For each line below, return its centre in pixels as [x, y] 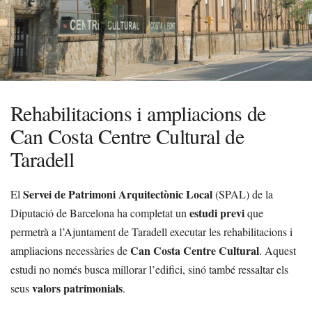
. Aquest [278, 250]
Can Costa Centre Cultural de [127, 136]
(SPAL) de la [243, 194]
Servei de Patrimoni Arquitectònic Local [118, 194]
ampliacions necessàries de [70, 250]
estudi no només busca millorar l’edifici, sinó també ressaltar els [149, 269]
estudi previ [217, 213]
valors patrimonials [77, 288]
